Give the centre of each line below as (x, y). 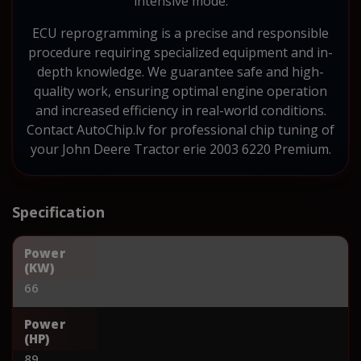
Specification (58, 212)
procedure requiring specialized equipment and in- (180, 52)
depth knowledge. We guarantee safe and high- (180, 71)
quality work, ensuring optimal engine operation (180, 91)
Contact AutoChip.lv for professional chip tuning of (180, 129)
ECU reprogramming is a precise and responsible (180, 33)
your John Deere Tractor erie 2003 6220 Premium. (180, 149)
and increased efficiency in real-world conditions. (180, 110)
